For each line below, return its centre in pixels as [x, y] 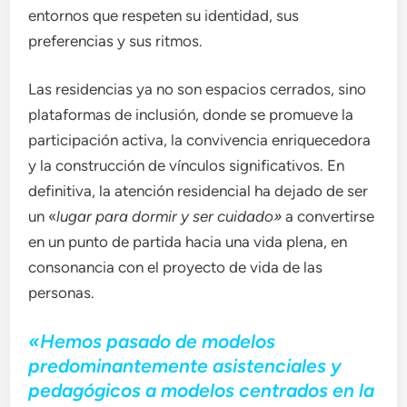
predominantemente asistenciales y [185, 365]
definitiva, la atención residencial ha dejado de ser [199, 191]
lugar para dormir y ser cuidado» [169, 217]
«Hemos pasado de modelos [152, 341]
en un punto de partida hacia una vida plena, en [188, 242]
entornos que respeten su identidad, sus [164, 15]
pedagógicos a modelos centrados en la [202, 390]
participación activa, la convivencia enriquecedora [200, 140]
